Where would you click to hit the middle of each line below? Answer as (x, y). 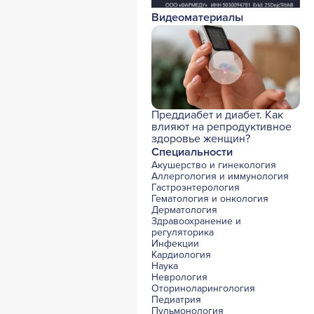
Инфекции (175, 244)
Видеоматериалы (197, 18)
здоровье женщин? (201, 139)
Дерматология (184, 210)
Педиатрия (176, 300)
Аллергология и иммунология (220, 177)
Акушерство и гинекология (214, 165)
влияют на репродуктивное (221, 127)
